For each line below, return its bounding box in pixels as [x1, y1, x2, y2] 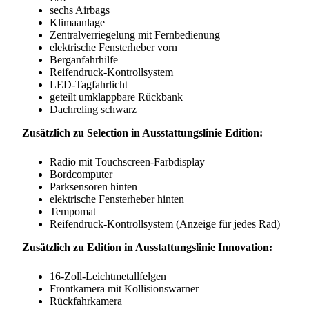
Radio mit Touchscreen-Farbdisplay [50, 156, 205, 168]
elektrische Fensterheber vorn [50, 41, 177, 54]
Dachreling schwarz [50, 103, 137, 116]
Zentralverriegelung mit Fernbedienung [50, 29, 220, 41]
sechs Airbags [50, 4, 110, 17]
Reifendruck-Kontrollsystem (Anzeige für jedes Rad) [50, 218, 280, 230]
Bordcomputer [50, 168, 112, 181]
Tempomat [50, 206, 96, 218]
